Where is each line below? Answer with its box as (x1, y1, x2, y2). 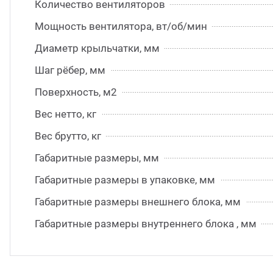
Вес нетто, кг (35, 108, 96, 120)
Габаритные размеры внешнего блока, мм (35, 196, 241, 208)
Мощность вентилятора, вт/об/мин (35, 20, 207, 32)
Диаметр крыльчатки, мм (35, 42, 160, 54)
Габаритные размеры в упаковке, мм (35, 174, 215, 186)
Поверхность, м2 (35, 86, 117, 98)
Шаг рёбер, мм (35, 64, 105, 76)
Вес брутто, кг (35, 130, 101, 142)
